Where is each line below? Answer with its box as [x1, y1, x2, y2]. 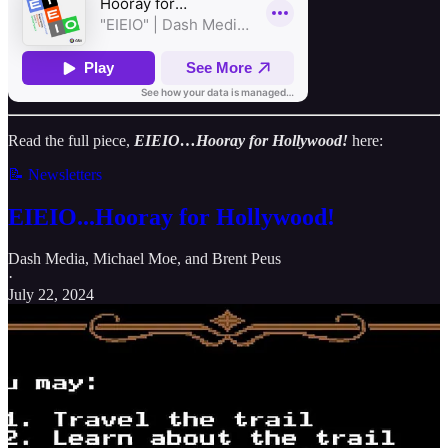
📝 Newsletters [8, 165, 102, 183]
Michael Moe [93, 250, 177, 268]
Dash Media [8, 250, 85, 268]
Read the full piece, [8, 131, 134, 149]
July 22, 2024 [8, 286, 94, 304]
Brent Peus [212, 250, 281, 268]
